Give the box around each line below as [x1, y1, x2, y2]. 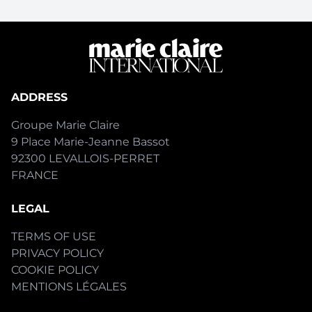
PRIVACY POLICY [11, 247, 104, 260]
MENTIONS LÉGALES [11, 280, 127, 294]
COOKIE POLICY [11, 263, 99, 277]
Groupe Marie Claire [11, 118, 120, 132]
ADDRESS [11, 91, 68, 104]
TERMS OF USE [11, 230, 96, 244]
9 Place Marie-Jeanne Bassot [11, 135, 170, 149]
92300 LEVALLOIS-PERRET [11, 152, 159, 166]
